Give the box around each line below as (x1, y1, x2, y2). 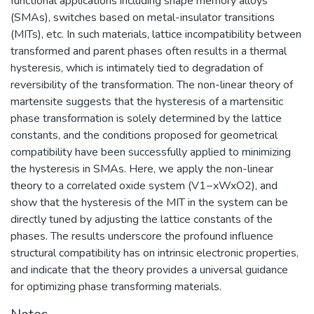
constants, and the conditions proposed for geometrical (11, 127, 278, 143)
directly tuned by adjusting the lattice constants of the (11, 211, 273, 227)
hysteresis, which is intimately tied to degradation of (11, 60, 263, 76)
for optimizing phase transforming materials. (11, 278, 221, 294)
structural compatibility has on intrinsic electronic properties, (11, 245, 299, 261)
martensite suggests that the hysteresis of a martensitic (11, 93, 283, 109)
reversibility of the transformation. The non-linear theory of (11, 76, 293, 93)
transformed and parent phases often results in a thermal (11, 43, 287, 59)
